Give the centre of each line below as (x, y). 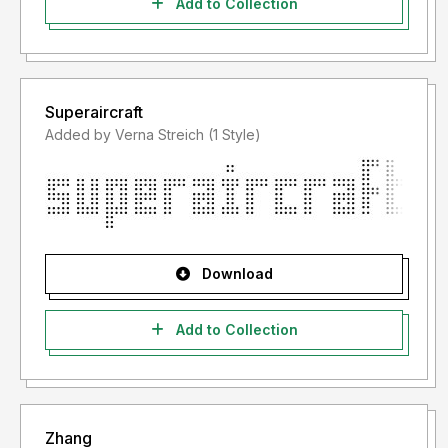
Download (235, 274)
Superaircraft (94, 112)
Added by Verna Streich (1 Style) (234, 135)
